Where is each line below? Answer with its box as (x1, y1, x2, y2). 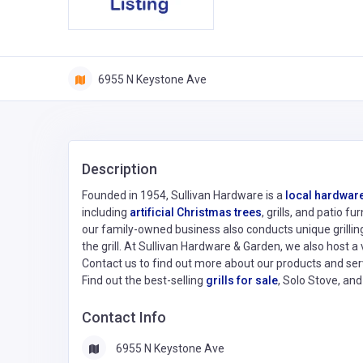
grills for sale (206, 274, 278, 288)
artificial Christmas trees (130, 206, 262, 220)
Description (82, 160, 157, 178)
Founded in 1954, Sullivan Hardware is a (82, 189, 285, 203)
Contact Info (82, 309, 166, 327)
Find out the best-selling (82, 274, 206, 288)
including (82, 206, 130, 220)
